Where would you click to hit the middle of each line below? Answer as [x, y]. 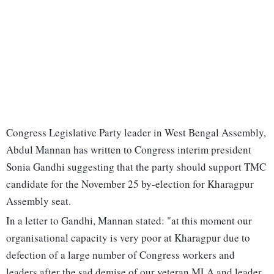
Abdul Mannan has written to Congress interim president [129, 150]
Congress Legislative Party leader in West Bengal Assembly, [136, 133]
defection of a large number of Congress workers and [120, 255]
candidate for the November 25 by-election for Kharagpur [130, 184]
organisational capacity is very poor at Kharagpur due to [128, 238]
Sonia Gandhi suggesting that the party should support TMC [136, 167]
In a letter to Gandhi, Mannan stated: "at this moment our [129, 221]
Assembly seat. [39, 201]
